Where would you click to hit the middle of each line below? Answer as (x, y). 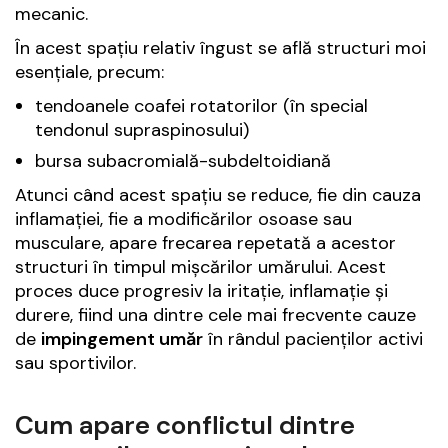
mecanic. (51, 14)
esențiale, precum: (89, 72)
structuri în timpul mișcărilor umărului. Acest (200, 267)
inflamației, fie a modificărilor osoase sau (183, 219)
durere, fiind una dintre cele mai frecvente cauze (215, 315)
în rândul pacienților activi (313, 339)
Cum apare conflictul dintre (185, 425)
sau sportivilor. (75, 363)
